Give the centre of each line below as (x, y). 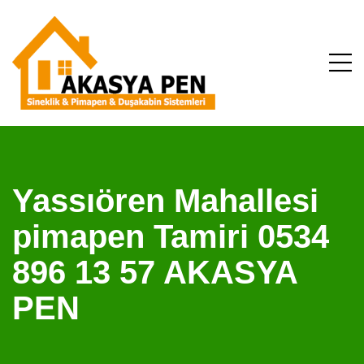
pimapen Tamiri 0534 (171, 236)
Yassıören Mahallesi (165, 201)
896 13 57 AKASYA (155, 272)
